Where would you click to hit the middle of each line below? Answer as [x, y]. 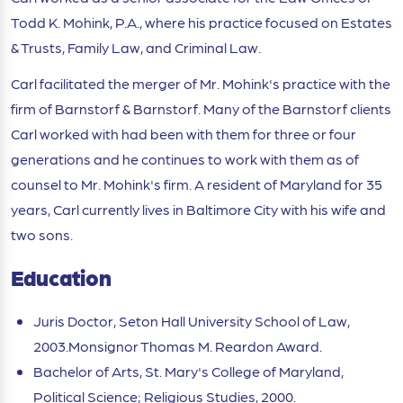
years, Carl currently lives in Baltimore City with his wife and [198, 209]
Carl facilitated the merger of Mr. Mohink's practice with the [201, 83]
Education [61, 277]
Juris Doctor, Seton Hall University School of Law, [192, 320]
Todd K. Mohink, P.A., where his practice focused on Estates [201, 22]
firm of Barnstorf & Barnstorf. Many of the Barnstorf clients [201, 108]
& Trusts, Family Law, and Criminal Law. [136, 47]
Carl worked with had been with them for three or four [184, 133]
